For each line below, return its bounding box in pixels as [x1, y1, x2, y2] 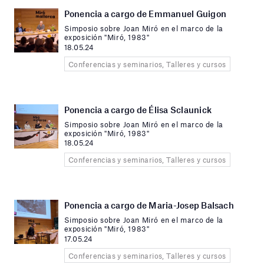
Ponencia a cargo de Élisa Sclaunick [64, 104, 212, 115]
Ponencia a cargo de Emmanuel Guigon [64, 8, 226, 19]
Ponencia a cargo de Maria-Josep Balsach [64, 200, 234, 211]
